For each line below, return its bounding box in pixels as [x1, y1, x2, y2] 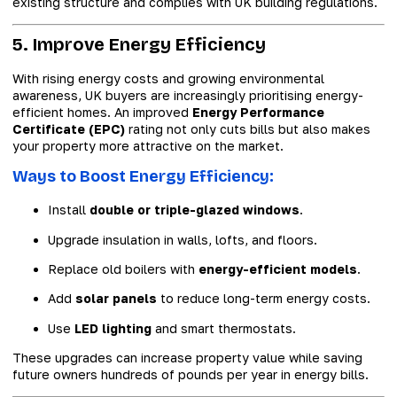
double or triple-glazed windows [90, 202, 300, 218]
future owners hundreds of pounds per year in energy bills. [12, 367, 369, 383]
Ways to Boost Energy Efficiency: [12, 167, 274, 187]
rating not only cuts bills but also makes [125, 121, 370, 136]
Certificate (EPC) [12, 121, 125, 136]
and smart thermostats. [152, 320, 296, 336]
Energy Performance [192, 104, 324, 120]
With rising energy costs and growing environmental [12, 70, 324, 86]
